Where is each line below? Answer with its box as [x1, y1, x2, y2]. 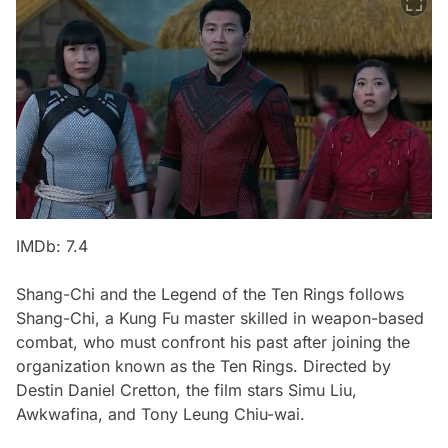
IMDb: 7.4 [16, 235, 88, 256]
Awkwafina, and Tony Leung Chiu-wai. [16, 403, 305, 424]
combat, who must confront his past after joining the [16, 331, 410, 352]
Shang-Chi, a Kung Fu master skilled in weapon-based [16, 307, 424, 328]
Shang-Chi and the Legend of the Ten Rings [16, 283, 344, 304]
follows [344, 283, 404, 304]
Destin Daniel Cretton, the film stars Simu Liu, [16, 379, 357, 400]
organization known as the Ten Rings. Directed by [16, 355, 391, 376]
